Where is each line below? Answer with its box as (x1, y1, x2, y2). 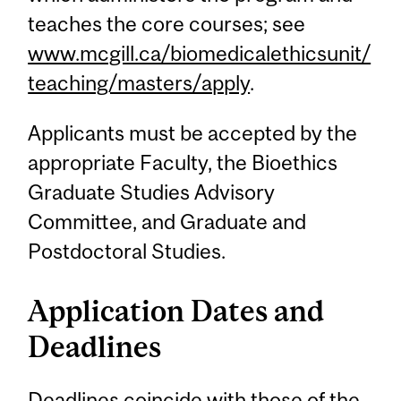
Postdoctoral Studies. (28, 238, 226, 263)
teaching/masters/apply (28, 71, 251, 96)
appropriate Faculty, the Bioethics (28, 149, 338, 175)
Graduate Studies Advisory (28, 179, 276, 204)
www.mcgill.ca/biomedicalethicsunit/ (28, 41, 371, 66)
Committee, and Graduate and (28, 209, 307, 234)
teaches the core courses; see (28, 12, 306, 37)
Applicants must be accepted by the (28, 120, 358, 145)
